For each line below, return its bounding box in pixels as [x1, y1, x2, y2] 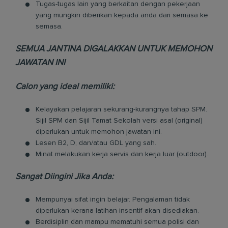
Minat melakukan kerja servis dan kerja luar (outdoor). [36, 151, 208, 158]
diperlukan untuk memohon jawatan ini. [36, 128, 162, 135]
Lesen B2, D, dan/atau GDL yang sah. [36, 139, 156, 147]
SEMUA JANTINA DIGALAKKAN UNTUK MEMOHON [15, 45, 212, 53]
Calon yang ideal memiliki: [15, 82, 115, 91]
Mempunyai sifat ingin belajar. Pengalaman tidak [36, 196, 190, 203]
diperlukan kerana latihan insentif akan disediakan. [36, 207, 199, 214]
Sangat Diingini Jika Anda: [15, 173, 113, 181]
